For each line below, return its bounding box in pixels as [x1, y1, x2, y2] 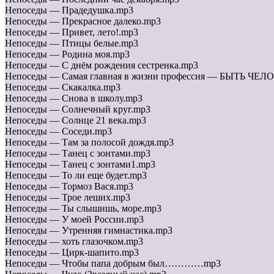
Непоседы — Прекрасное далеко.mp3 [5, 16, 161, 27]
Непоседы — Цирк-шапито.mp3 [5, 247, 139, 258]
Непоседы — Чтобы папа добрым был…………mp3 [5, 258, 221, 269]
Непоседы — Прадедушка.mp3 [5, 5, 133, 16]
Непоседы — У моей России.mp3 [5, 214, 144, 225]
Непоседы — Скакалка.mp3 [5, 82, 120, 93]
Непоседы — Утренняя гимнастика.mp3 [5, 225, 172, 236]
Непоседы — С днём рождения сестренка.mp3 [5, 60, 198, 71]
